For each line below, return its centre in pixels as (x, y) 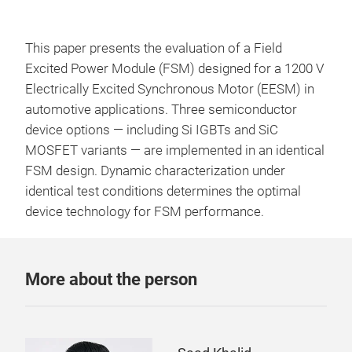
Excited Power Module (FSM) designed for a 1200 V (174, 68)
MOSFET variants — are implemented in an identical (175, 150)
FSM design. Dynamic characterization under (155, 170)
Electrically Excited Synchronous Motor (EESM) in (170, 89)
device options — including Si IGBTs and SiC (152, 130)
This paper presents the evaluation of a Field (154, 48)
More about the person (111, 279)
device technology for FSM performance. (145, 211)
